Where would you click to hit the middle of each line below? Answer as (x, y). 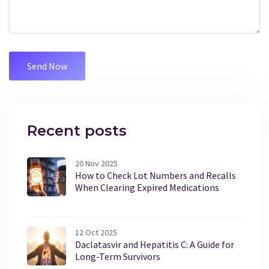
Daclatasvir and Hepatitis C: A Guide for (155, 245)
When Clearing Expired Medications (147, 188)
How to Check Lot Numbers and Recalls (156, 176)
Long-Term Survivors (118, 257)
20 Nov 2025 (96, 164)
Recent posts (77, 131)
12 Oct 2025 (96, 233)
